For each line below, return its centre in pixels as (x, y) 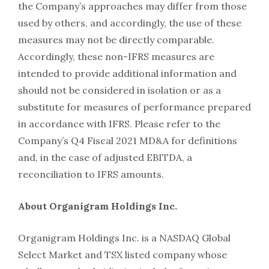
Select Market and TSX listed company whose (122, 255)
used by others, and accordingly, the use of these (130, 23)
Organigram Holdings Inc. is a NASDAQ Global (124, 238)
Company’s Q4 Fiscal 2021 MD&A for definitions (128, 141)
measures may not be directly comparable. (116, 40)
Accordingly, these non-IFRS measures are (116, 57)
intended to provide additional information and (127, 74)
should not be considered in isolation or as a (119, 90)
